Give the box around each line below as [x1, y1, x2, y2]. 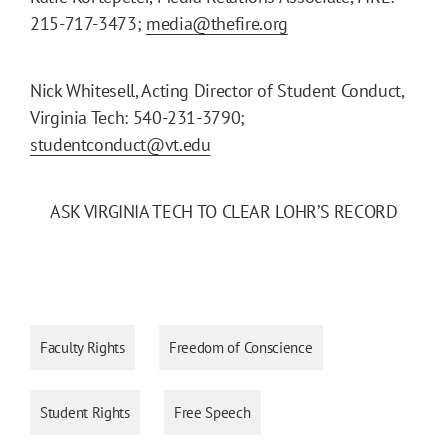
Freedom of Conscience [168, 337, 313, 357]
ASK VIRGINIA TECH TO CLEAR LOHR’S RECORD [50, 199, 398, 223]
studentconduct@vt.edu [30, 132, 211, 156]
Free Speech [173, 402, 251, 422]
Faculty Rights [40, 337, 125, 357]
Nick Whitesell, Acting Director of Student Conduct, [30, 78, 404, 102]
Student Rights [40, 402, 130, 422]
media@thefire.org [145, 11, 288, 35]
